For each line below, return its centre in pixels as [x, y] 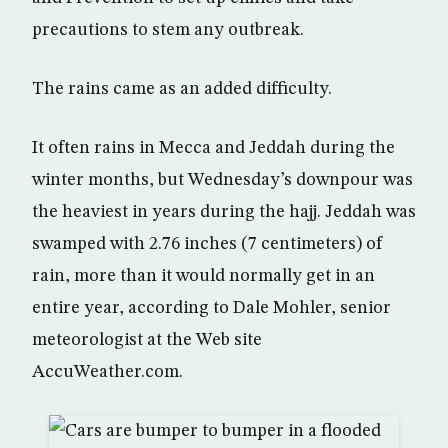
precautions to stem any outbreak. [168, 30]
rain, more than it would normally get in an [203, 276]
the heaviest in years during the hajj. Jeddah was [224, 212]
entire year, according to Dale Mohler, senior [211, 308]
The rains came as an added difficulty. [182, 89]
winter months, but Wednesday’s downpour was [222, 180]
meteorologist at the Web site [147, 340]
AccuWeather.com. [107, 372]
